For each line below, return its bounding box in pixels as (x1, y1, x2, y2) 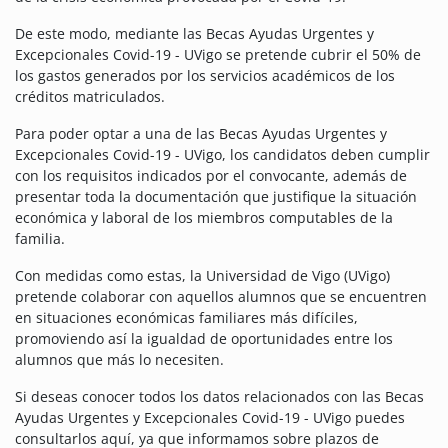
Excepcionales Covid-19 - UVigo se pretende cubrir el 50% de (15, 45, 421, 65)
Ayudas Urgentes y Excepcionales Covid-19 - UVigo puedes (15, 408, 405, 428)
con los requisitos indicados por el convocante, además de (15, 166, 407, 186)
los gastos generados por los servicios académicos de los (15, 66, 395, 86)
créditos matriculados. (15, 87, 165, 107)
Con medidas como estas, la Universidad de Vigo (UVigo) (15, 266, 390, 286)
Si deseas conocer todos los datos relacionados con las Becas (15, 387, 424, 407)
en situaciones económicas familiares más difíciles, (15, 308, 358, 328)
